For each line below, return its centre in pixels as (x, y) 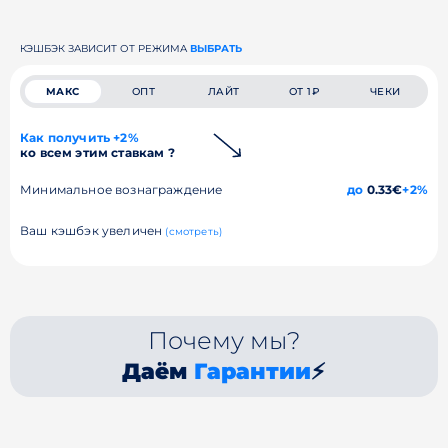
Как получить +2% (79, 137)
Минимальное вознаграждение (121, 189)
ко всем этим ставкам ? (97, 152)
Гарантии (253, 371)
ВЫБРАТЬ (216, 48)
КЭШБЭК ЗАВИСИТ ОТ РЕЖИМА (105, 48)
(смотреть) (194, 231)
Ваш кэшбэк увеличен (93, 230)
